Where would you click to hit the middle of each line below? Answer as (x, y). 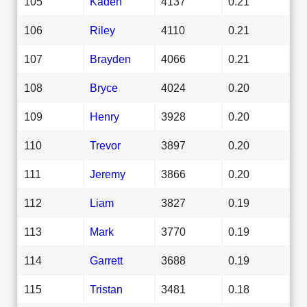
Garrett (106, 260)
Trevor (105, 145)
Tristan (106, 289)
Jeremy (108, 174)
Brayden (110, 59)
